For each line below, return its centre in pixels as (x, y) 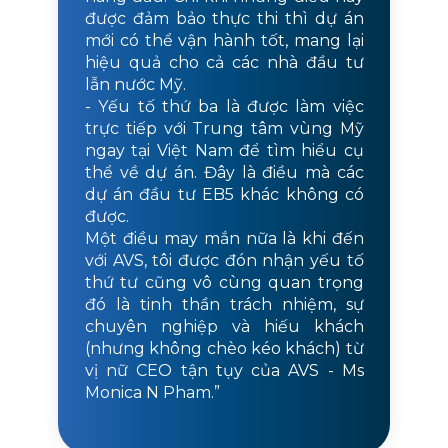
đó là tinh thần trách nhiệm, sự (224, 305)
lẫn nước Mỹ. (135, 85)
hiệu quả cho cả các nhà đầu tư (224, 63)
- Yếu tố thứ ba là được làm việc (224, 107)
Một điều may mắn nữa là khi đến (224, 239)
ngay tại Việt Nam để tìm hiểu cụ (224, 151)
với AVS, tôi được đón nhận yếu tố (224, 261)
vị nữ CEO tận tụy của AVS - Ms (224, 371)
